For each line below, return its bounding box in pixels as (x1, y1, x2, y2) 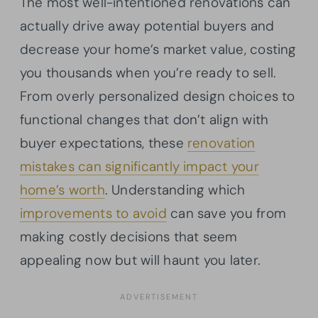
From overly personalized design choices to (20, 87, 295, 105)
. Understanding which (104, 180, 246, 199)
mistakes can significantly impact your (20, 157, 259, 175)
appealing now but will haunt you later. (20, 251, 261, 269)
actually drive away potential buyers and (20, 16, 275, 35)
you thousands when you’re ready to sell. (20, 63, 277, 82)
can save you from (166, 204, 286, 222)
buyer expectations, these (20, 133, 187, 152)
